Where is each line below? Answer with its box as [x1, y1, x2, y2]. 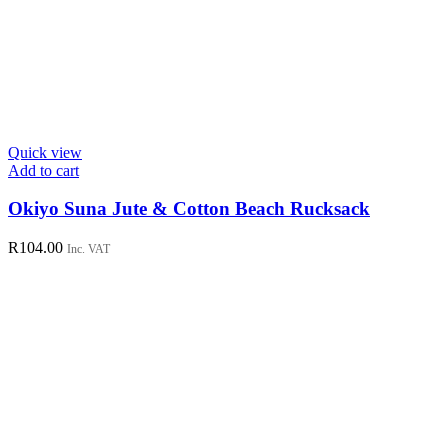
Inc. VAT [67, 241, 110, 256]
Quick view [8, 143, 82, 161]
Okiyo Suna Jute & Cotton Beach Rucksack [8, 198, 370, 220]
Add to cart [8, 161, 79, 179]
